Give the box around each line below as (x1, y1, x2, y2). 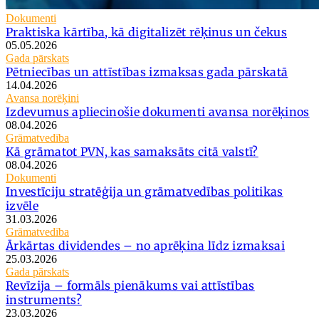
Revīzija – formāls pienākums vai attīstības (6, 278, 255, 293)
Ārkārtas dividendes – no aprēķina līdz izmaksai (6, 239, 286, 253)
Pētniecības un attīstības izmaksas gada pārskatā (6, 65, 288, 80)
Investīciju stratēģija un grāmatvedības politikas (6, 184, 283, 199)
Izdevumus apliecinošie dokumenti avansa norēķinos (6, 105, 310, 120)
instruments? (6, 293, 82, 308)
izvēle (6, 199, 38, 214)
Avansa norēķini (6, 92, 79, 105)
